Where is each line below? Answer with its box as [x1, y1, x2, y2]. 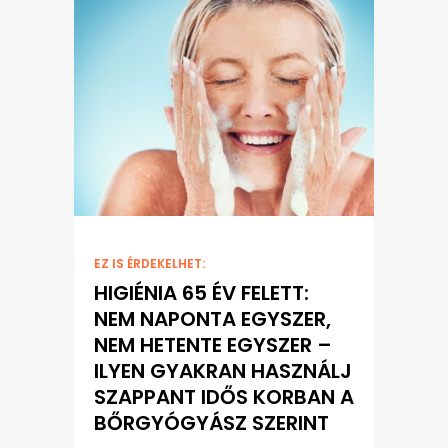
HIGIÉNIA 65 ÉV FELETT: [94, 279, 309, 308]
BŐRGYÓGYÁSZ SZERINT [94, 409, 329, 438]
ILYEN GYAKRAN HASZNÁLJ [94, 357, 352, 386]
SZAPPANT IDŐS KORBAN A [94, 383, 354, 412]
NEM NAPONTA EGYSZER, [94, 305, 331, 334]
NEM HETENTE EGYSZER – [94, 331, 332, 360]
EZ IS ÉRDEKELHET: [94, 255, 205, 273]
